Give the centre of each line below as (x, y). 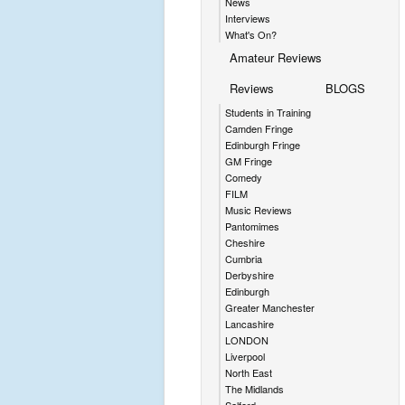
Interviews (248, 18)
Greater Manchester (270, 307)
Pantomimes (252, 226)
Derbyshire (250, 274)
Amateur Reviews (276, 57)
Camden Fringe (259, 128)
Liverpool (245, 356)
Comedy (244, 177)
